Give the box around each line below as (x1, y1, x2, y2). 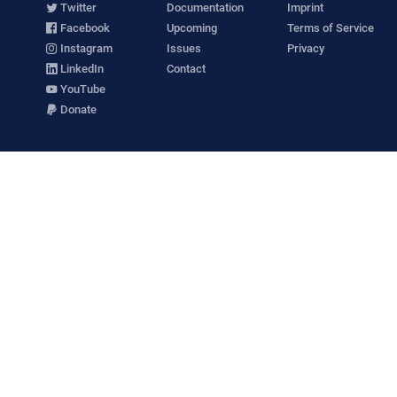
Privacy (287, 42, 324, 55)
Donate (58, 103, 97, 116)
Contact (167, 62, 206, 75)
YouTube (58, 82, 105, 96)
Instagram (58, 42, 113, 55)
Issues (167, 42, 201, 55)
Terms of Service (287, 21, 374, 35)
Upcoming (167, 21, 217, 35)
